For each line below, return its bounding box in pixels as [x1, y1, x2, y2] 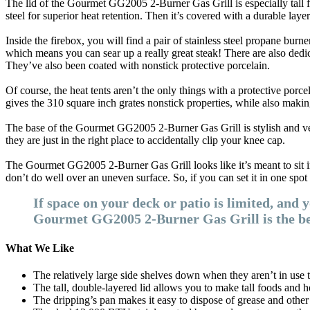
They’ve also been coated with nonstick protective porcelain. [6, 60, 270, 72]
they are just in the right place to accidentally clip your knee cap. [6, 134, 285, 147]
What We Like [6, 241, 74, 254]
